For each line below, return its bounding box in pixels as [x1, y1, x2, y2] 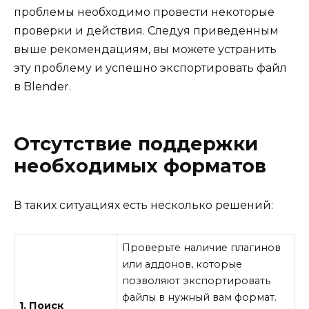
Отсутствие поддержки [14, 132, 258, 156]
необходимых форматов [14, 154, 266, 178]
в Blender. [14, 79, 71, 93]
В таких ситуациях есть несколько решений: [14, 199, 273, 212]
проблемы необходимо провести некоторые [14, 5, 275, 19]
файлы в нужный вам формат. [122, 290, 277, 303]
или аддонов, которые [122, 257, 243, 270]
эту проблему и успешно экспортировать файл [14, 61, 287, 74]
